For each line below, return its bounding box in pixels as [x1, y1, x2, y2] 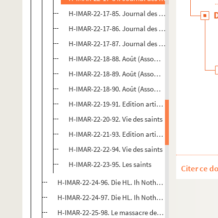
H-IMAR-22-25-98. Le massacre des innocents [57, 208, 191, 217]
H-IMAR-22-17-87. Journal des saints [69, 39, 177, 48]
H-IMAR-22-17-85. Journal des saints [69, 9, 177, 18]
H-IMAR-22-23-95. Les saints [69, 160, 151, 169]
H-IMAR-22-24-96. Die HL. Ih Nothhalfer [57, 178, 174, 187]
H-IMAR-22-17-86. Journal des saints [69, 24, 177, 33]
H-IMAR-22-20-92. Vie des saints [69, 114, 163, 124]
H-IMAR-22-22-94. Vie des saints [69, 145, 163, 154]
